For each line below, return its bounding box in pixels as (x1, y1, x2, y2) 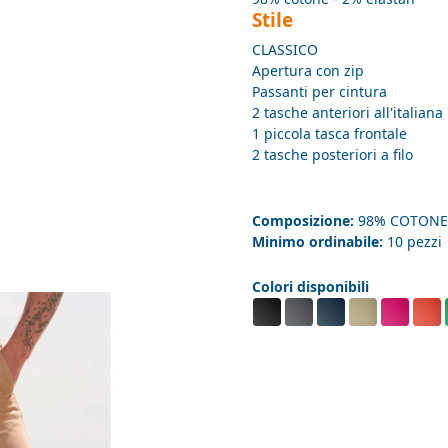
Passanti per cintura (252, 82, 387, 102)
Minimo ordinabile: (252, 232, 383, 252)
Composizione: (252, 211, 354, 231)
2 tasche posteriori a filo (252, 145, 413, 165)
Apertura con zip (252, 61, 364, 81)
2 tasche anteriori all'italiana (252, 103, 443, 123)
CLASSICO (252, 40, 318, 60)
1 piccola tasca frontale (252, 124, 407, 144)
